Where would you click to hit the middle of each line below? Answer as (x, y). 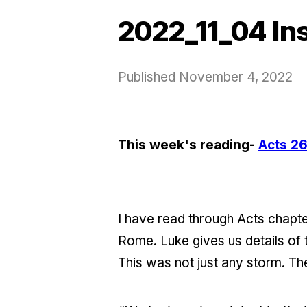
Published (148, 77)
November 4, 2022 (236, 77)
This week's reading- (186, 145)
